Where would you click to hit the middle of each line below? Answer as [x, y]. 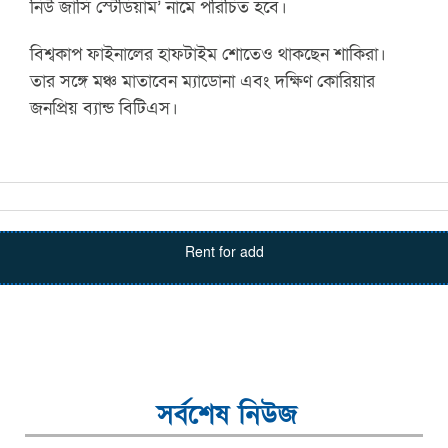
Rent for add [224, 252]
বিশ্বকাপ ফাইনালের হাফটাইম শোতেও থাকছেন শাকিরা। [208, 53]
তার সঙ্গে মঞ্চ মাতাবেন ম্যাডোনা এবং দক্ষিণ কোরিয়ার [203, 80]
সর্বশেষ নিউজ [226, 414]
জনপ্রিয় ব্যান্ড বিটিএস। [104, 107]
